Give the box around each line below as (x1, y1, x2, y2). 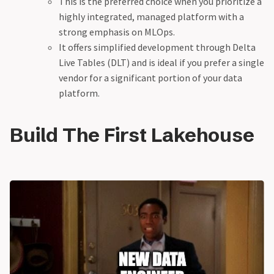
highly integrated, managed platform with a (59, 10, 244, 23)
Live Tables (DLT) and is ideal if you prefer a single (59, 56, 264, 69)
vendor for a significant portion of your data (59, 72, 242, 84)
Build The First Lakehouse (10, 123, 254, 147)
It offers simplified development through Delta (59, 41, 256, 54)
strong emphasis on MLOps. (59, 26, 175, 39)
